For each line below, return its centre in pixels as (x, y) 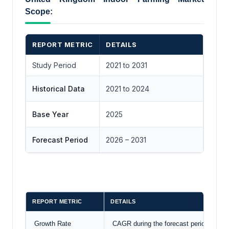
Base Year (50, 114)
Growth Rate (52, 223)
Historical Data (59, 89)
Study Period (54, 65)
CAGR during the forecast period (159, 223)
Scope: (39, 12)
